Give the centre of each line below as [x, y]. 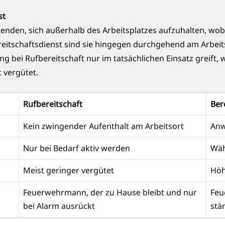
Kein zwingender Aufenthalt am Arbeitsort [104, 126]
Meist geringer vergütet [70, 171]
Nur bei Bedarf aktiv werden [78, 148]
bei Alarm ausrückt [60, 206]
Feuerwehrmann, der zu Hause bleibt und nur [110, 193]
